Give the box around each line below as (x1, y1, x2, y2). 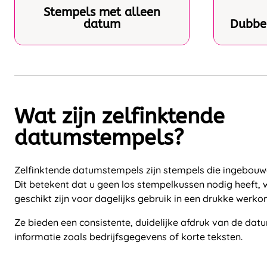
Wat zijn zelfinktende (14, 103, 225, 129)
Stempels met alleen (44, 5, 160, 19)
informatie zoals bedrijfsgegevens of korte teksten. (14, 230, 243, 243)
